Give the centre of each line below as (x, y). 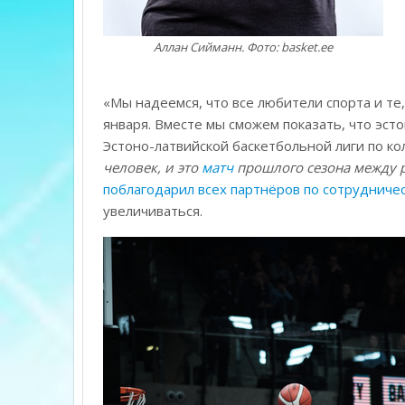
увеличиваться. (152, 211)
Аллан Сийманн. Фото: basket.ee (243, 47)
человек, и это (152, 168)
